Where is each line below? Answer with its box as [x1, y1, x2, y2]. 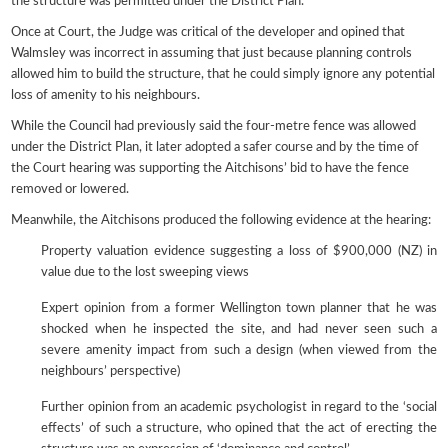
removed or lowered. [11, 182, 130, 196]
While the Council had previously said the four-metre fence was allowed [11, 119, 417, 133]
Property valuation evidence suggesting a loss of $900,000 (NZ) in [41, 244, 437, 258]
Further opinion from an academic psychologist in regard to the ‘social [41, 400, 437, 414]
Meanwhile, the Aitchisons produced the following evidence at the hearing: [11, 213, 432, 227]
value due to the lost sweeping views [41, 265, 250, 279]
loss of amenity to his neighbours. [11, 88, 201, 102]
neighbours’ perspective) [41, 364, 181, 378]
